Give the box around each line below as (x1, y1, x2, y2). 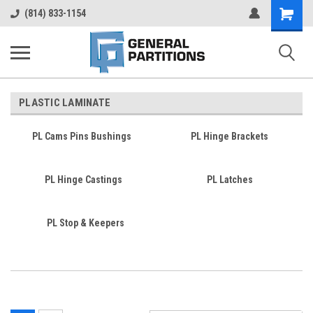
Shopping (271, 6, 312, 17)
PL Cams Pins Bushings (32, 131, 131, 142)
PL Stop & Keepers (46, 217, 124, 228)
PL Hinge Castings (45, 174, 122, 185)
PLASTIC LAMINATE (19, 96, 110, 109)
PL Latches (206, 174, 253, 185)
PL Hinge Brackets (191, 131, 268, 142)
